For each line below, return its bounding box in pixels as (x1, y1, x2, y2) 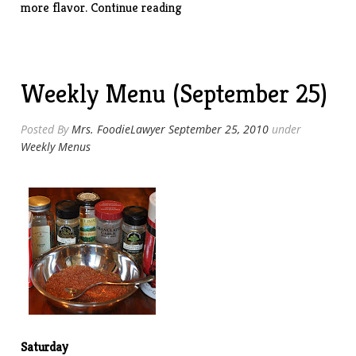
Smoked (180, 16, 224, 33)
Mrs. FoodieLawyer (72, 122, 166, 137)
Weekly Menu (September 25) (21, 78, 328, 110)
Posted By (21, 122, 72, 137)
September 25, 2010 (168, 122, 269, 137)
